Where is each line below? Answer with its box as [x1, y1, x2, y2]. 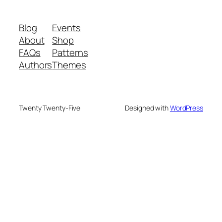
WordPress [169, 103, 203, 113]
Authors [19, 58, 53, 72]
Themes [52, 58, 86, 72]
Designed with [125, 103, 170, 113]
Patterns [52, 46, 88, 59]
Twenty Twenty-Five [19, 103, 81, 113]
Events [52, 21, 81, 35]
